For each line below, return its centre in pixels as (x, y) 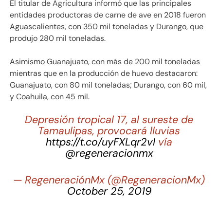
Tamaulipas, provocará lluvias (109, 131)
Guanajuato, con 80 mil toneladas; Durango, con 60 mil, (108, 85)
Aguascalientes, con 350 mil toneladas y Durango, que (107, 26)
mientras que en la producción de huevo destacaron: (104, 73)
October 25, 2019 (109, 191)
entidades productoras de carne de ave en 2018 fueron (108, 15)
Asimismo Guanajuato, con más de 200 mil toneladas (105, 61)
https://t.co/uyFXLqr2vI (100, 142)
